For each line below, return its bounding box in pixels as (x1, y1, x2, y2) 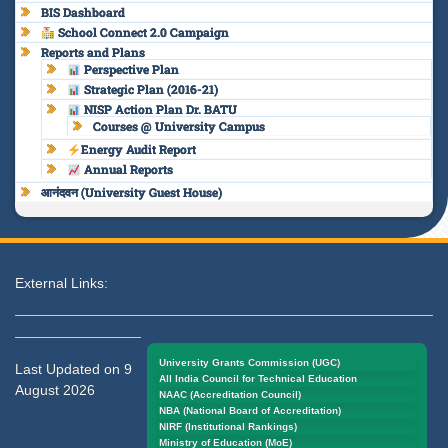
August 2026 (15, 382, 95, 399)
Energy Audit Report (80, 141, 196, 158)
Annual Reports (80, 161, 173, 178)
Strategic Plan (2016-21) (80, 81, 218, 98)
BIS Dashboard (41, 4, 125, 21)
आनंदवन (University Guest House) (41, 184, 222, 201)
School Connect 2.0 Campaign (54, 24, 229, 41)
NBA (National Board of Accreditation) (159, 405, 341, 417)
